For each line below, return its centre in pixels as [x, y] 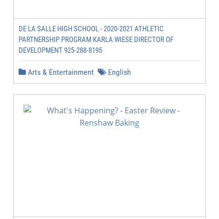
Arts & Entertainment [60, 72]
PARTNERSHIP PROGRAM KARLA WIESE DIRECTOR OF [96, 40]
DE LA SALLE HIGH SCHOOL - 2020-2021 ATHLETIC [91, 29]
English [119, 72]
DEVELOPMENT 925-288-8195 [60, 50]
